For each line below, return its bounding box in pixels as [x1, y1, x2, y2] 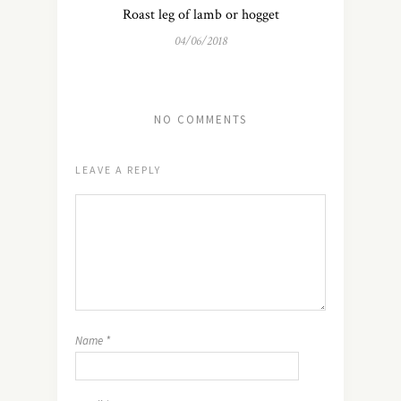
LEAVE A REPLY [75, 162, 161, 176]
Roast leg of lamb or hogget [122, 4, 279, 24]
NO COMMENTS [154, 111, 247, 127]
